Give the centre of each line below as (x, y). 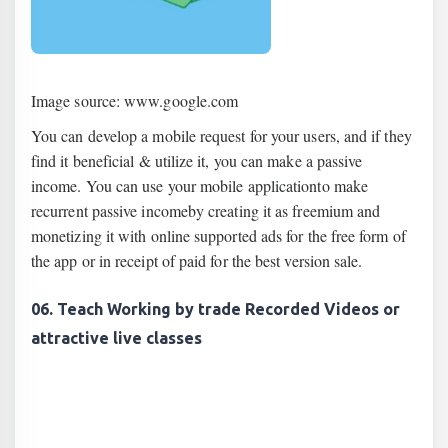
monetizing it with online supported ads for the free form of (218, 235)
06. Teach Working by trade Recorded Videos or (215, 309)
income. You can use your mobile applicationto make (199, 185)
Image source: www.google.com (135, 100)
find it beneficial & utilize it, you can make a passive (197, 160)
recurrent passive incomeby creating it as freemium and (206, 210)
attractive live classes (116, 338)
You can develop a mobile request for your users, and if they (221, 135)
